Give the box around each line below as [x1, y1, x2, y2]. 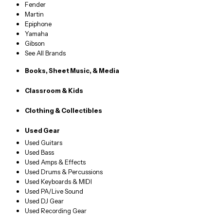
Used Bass [25, 148, 54, 157]
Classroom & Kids [25, 87, 84, 95]
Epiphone [25, 20, 52, 28]
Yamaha [25, 30, 49, 38]
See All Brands [25, 49, 66, 57]
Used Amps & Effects [25, 158, 86, 166]
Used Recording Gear [25, 207, 87, 215]
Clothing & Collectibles [25, 107, 103, 115]
